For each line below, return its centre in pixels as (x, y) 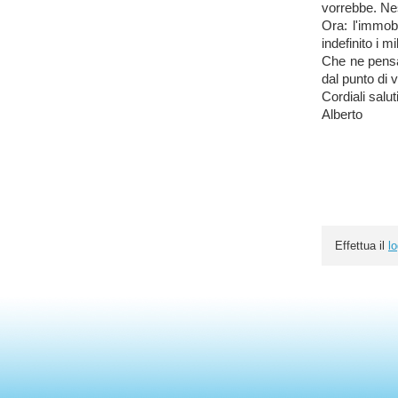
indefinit (343, 44)
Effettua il (362, 246)
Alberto (342, 115)
